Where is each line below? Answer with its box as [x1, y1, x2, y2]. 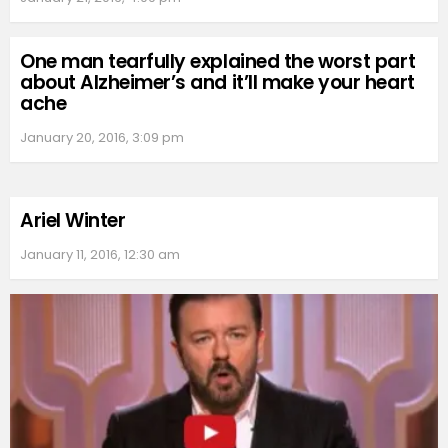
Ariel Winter [20, 206, 126, 234]
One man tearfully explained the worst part [20, 47, 416, 75]
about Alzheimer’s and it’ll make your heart [20, 68, 415, 96]
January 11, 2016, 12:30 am [20, 244, 180, 264]
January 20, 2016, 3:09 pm [20, 127, 184, 147]
